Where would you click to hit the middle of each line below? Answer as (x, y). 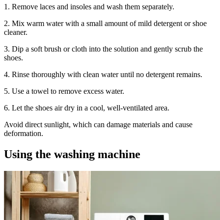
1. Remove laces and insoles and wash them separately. (89, 7)
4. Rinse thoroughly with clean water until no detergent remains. (103, 75)
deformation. (24, 134)
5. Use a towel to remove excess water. (64, 91)
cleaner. (16, 32)
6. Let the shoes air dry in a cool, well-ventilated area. (87, 108)
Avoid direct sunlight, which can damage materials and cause (98, 125)
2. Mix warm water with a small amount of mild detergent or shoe (105, 24)
